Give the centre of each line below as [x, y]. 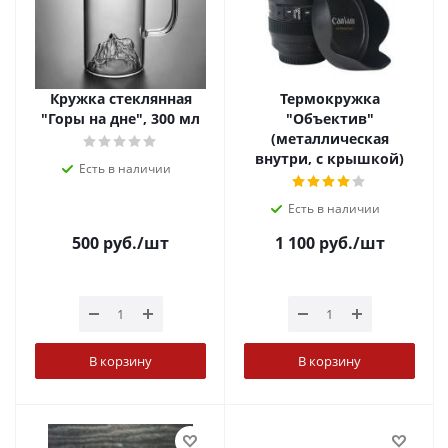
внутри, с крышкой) [329, 158]
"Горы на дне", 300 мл [120, 118]
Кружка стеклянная [120, 98]
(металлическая [329, 138]
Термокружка [329, 98]
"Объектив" [329, 118]
